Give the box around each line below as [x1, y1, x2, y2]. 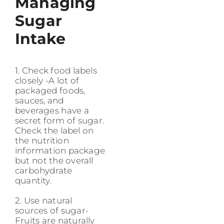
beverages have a [15, 105, 89, 115]
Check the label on [15, 125, 94, 135]
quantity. [15, 175, 51, 185]
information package [15, 145, 105, 155]
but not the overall [15, 155, 93, 165]
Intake [15, 29, 66, 48]
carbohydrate [15, 165, 72, 175]
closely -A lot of [15, 75, 79, 85]
